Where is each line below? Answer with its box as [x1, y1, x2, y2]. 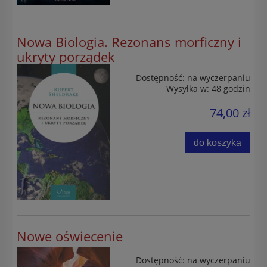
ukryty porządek [17, 48, 115, 67]
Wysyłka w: [166, 83, 209, 95]
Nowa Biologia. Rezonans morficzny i [17, 33, 241, 52]
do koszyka [194, 136, 242, 148]
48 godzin [212, 83, 250, 95]
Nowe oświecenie [17, 227, 123, 246]
